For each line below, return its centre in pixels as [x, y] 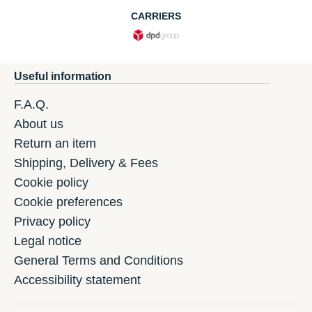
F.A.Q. [31, 105]
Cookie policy [51, 183]
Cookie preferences [68, 202]
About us [39, 124]
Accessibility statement [77, 280]
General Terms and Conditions [99, 261]
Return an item [55, 144]
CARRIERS [156, 16]
